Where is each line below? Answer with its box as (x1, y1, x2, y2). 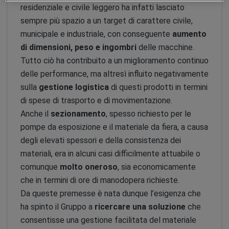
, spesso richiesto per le (106, 109, 191, 119)
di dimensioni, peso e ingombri (20, 42, 136, 52)
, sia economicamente (118, 162, 196, 172)
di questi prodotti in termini (109, 82, 208, 92)
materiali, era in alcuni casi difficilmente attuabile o (20, 149, 200, 158)
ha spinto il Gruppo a (20, 202, 95, 212)
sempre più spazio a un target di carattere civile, (20, 16, 193, 26)
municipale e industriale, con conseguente (20, 29, 172, 39)
